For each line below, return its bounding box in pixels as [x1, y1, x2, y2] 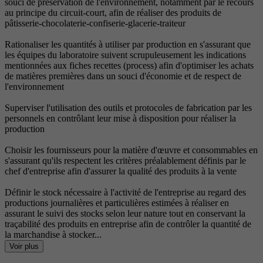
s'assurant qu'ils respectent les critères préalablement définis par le [5, 156, 246, 166]
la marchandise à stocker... [5, 230, 102, 240]
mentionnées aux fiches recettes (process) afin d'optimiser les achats [5, 60, 254, 71]
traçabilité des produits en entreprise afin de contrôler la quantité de [5, 219, 251, 230]
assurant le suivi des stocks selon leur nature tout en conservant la [5, 208, 245, 219]
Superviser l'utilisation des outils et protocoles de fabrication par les [5, 103, 252, 113]
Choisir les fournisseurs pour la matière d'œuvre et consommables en [5, 145, 258, 156]
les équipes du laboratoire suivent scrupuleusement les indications [5, 50, 246, 60]
